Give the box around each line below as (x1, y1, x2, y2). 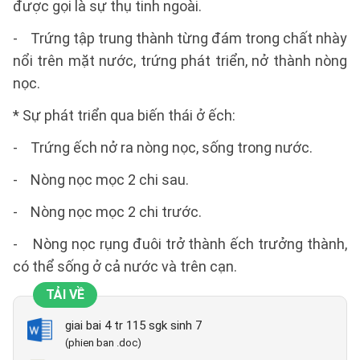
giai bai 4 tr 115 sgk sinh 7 (65, 318, 202, 333)
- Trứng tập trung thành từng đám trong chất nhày (13, 30, 347, 47)
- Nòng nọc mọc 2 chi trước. (13, 203, 202, 220)
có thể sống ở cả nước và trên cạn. (13, 258, 237, 275)
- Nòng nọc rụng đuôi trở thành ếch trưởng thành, (13, 235, 347, 252)
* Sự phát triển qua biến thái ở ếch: (13, 107, 235, 124)
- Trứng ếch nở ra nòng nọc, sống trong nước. (13, 139, 313, 156)
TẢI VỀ (46, 287, 84, 302)
